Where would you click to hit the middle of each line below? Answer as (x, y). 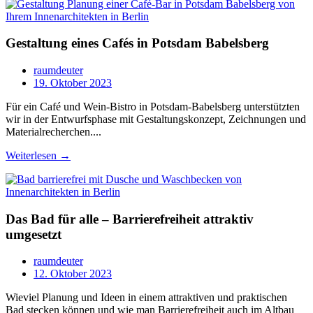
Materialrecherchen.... (53, 132)
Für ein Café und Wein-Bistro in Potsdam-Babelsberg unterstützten (153, 107)
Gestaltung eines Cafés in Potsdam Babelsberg (137, 43)
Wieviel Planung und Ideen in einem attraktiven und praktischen (146, 298)
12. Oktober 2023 (73, 274)
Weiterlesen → (38, 156)
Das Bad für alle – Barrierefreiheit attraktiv (130, 219)
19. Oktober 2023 (73, 83)
